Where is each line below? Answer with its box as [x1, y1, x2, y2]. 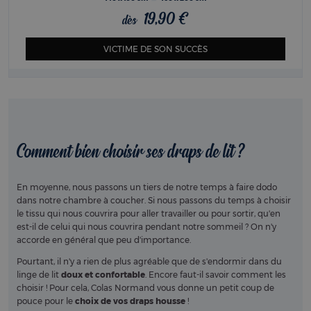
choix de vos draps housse [75, 296, 185, 307]
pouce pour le [17, 296, 75, 307]
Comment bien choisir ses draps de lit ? [17, 140, 249, 164]
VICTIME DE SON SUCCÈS [103, 43, 208, 54]
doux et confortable [61, 269, 145, 280]
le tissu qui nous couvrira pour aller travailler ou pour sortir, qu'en [17, 208, 280, 219]
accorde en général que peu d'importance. [17, 235, 193, 246]
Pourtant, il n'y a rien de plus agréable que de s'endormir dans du [17, 256, 282, 267]
